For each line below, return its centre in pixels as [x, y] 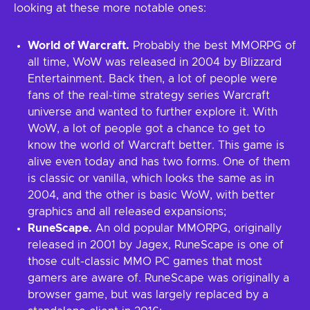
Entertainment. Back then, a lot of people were [153, 79]
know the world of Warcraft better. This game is [156, 145]
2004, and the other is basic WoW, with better [151, 195]
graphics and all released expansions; [127, 212]
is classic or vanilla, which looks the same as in [151, 179]
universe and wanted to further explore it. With [153, 112]
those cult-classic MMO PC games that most [145, 262]
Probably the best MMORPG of [213, 46]
